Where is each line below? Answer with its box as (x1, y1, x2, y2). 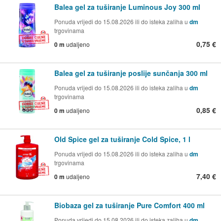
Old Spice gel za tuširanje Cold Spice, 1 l (54, 134, 190, 145)
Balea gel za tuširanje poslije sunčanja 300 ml (54, 68, 208, 78)
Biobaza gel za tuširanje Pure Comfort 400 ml (54, 200, 205, 211)
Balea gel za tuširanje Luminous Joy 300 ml (54, 2, 200, 12)
